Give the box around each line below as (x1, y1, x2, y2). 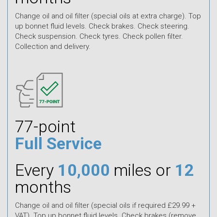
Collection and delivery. (15, 42, 91, 51)
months (15, 177, 71, 197)
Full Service (15, 133, 102, 153)
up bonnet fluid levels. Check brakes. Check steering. (15, 21, 189, 31)
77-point (15, 116, 76, 136)
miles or (114, 160, 175, 180)
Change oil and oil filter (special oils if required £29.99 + (15, 201, 196, 210)
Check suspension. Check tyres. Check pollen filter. (15, 31, 183, 41)
